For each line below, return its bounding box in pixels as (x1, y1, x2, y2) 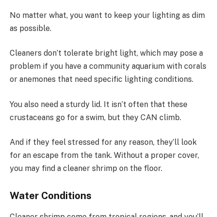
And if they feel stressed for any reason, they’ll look (10, 138, 197, 147)
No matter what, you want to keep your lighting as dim (10, 10, 205, 20)
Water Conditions (10, 189, 92, 201)
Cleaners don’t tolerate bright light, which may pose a (10, 48, 203, 58)
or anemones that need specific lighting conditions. (10, 75, 193, 84)
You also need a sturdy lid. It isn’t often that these (10, 99, 187, 109)
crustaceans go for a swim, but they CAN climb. (10, 112, 181, 122)
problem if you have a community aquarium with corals (10, 62, 206, 71)
